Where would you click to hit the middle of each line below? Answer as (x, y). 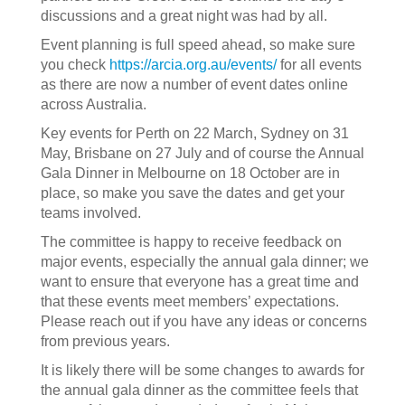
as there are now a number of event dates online (194, 85)
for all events (319, 65)
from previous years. (105, 341)
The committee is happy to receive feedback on (191, 242)
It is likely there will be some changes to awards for (202, 370)
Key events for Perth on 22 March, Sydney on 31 (195, 133)
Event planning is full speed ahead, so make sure (198, 45)
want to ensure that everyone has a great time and (200, 282)
